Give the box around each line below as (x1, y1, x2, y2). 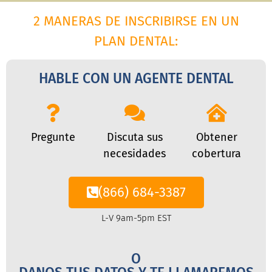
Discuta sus (106, 130, 163, 144)
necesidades (103, 146, 166, 160)
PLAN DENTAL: (94, 32, 178, 49)
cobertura (192, 146, 242, 160)
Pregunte (30, 130, 75, 144)
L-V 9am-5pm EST (101, 212, 171, 224)
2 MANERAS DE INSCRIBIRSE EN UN (33, 12, 239, 29)
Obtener (195, 130, 237, 144)
